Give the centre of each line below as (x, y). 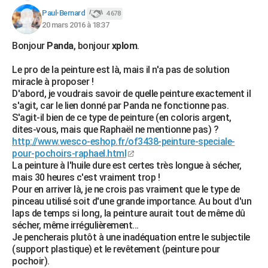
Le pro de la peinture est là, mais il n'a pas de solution (121, 70)
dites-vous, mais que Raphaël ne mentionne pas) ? (115, 130)
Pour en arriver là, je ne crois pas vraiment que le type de (126, 189)
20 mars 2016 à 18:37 (75, 25)
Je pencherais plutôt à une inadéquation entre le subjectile (131, 237)
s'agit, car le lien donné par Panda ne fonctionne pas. (120, 106)
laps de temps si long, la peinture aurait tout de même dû (129, 213)
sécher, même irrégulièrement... (75, 225)
